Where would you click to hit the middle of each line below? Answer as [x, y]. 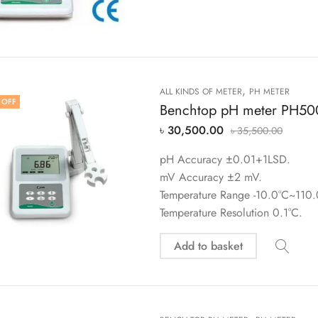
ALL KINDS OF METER [201, 92]
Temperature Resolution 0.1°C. [231, 213]
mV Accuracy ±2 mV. [210, 177]
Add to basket [208, 246]
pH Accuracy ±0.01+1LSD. [225, 160]
